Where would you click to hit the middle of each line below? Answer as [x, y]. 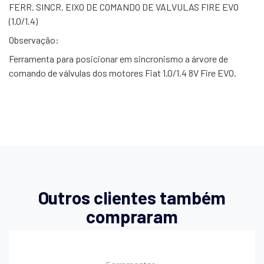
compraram [132, 217]
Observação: [34, 40]
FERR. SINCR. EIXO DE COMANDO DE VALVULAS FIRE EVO [124, 7]
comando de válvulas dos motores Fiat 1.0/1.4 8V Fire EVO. [123, 73]
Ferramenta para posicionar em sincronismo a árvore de [118, 59]
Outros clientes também [132, 198]
